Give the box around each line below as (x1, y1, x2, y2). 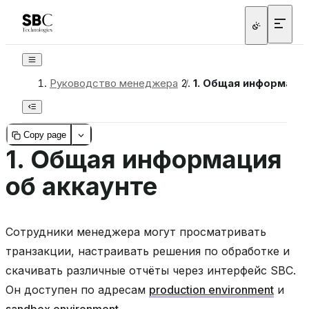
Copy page (23, 129, 67, 140)
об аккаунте (6, 171, 157, 202)
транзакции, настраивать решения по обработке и (6, 244, 290, 259)
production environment (149, 283, 274, 297)
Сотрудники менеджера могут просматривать (6, 225, 266, 239)
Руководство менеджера (50, 77, 178, 90)
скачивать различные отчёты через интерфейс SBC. (6, 263, 296, 278)
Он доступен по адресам (6, 283, 149, 297)
